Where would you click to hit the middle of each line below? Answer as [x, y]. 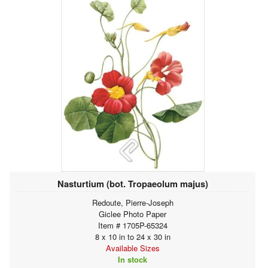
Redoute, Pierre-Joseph [133, 202]
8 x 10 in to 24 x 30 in [133, 236]
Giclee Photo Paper [133, 214]
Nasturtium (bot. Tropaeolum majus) [133, 183]
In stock [133, 259]
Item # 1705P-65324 [133, 225]
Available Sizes [133, 248]
